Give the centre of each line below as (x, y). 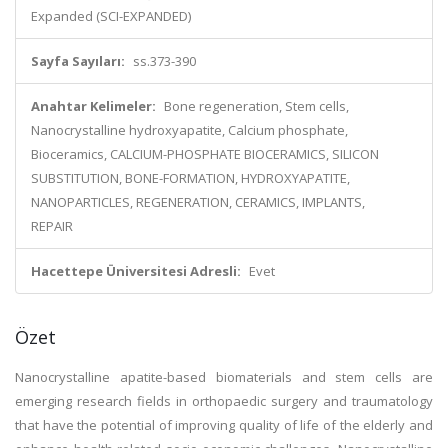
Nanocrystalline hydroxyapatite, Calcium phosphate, (189, 130)
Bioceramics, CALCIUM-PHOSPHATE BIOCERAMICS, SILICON (205, 154)
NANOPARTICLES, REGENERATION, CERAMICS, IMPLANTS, (198, 202)
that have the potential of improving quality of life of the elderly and (224, 425)
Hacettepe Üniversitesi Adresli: (136, 271)
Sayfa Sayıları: (78, 61)
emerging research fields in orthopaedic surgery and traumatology (224, 401)
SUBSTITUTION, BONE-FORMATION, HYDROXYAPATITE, (190, 178)
